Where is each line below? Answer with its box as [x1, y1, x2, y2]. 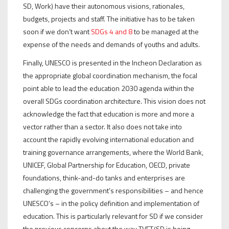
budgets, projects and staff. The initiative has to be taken [23, 13, 195, 24]
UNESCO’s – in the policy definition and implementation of [23, 197, 199, 209]
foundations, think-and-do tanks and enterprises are [23, 172, 185, 183]
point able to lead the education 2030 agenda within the [23, 82, 194, 94]
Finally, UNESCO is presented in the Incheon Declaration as [23, 57, 202, 68]
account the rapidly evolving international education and [23, 133, 194, 145]
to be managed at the [132, 26, 199, 37]
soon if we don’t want [23, 26, 91, 37]
